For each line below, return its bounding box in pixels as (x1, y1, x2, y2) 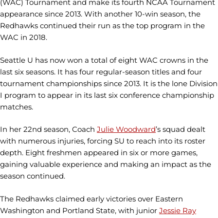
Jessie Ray (159, 205, 196, 215)
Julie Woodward (97, 125, 156, 134)
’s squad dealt (156, 125, 205, 134)
